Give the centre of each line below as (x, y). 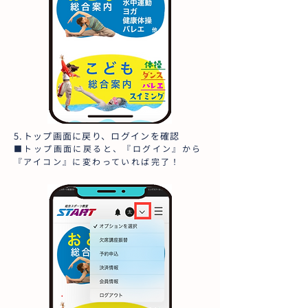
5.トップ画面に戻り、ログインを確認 (97, 136)
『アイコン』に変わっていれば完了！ (97, 161)
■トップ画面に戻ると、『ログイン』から (108, 148)
